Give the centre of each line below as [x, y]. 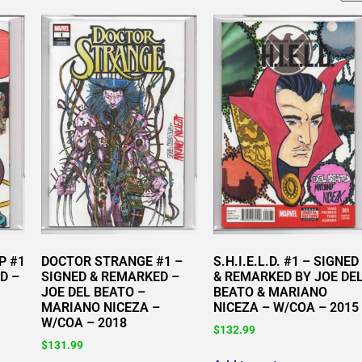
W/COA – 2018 [84, 323]
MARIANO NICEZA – [101, 308]
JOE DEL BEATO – [94, 293]
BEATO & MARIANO [270, 293]
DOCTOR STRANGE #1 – [112, 262]
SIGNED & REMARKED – [111, 277]
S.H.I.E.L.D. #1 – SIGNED [286, 262]
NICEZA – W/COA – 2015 [286, 308]
